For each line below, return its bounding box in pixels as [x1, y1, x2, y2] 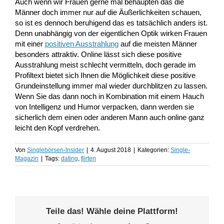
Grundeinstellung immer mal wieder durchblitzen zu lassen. [15, 81, 207, 90]
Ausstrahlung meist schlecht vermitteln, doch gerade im [15, 60, 196, 69]
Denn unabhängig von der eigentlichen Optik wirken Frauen [15, 29, 207, 38]
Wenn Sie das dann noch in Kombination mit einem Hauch [15, 92, 204, 101]
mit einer [15, 39, 45, 48]
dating [61, 155, 78, 162]
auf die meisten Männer [118, 39, 197, 48]
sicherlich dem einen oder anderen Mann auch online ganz [15, 113, 204, 122]
